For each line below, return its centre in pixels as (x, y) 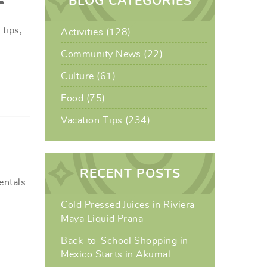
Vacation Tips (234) (106, 120)
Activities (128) (96, 32)
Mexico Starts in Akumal (116, 254)
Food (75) (83, 98)
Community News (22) (112, 54)
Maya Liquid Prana (102, 219)
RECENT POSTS (130, 174)
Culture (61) (89, 76)
